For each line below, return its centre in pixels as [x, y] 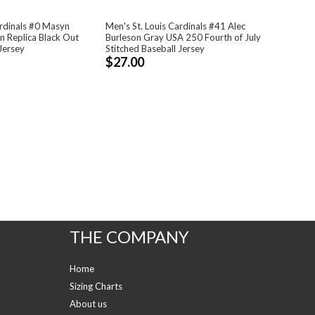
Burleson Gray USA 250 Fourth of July [183, 37]
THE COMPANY [129, 237]
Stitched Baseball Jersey [155, 48]
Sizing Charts [96, 286]
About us [88, 304]
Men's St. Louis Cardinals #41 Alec [175, 26]
